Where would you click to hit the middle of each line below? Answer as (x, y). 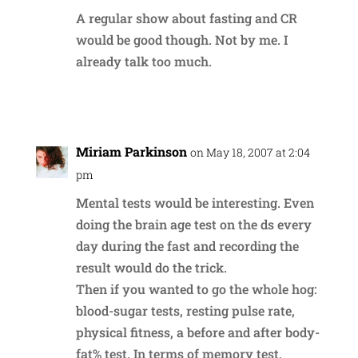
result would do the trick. (151, 267)
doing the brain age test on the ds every (193, 224)
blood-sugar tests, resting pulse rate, (185, 310)
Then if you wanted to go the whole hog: (196, 288)
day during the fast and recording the (187, 245)
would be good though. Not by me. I (181, 39)
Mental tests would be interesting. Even (195, 202)
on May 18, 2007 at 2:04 (250, 152)
